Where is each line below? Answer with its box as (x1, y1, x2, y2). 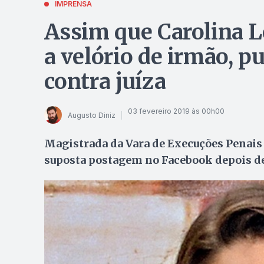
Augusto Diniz (67, 110, 115, 120)
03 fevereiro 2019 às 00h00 (127, 106, 225, 115)
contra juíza (44, 68, 166, 95)
